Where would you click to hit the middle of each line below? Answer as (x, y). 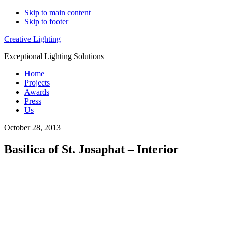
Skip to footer (46, 22)
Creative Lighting (32, 39)
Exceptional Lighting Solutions (54, 56)
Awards (37, 92)
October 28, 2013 (32, 127)
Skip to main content (58, 12)
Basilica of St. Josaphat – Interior (91, 149)
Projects (37, 83)
